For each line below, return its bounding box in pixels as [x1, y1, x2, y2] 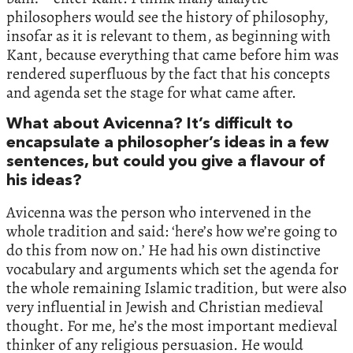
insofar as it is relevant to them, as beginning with [6, 24, 331, 46]
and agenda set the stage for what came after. [6, 81, 296, 103]
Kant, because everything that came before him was [6, 43, 339, 65]
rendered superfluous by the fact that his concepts [6, 62, 330, 84]
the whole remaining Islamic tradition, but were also [6, 277, 347, 299]
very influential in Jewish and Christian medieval [6, 295, 323, 318]
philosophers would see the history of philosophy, [6, 6, 329, 28]
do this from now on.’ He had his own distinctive [6, 239, 321, 261]
